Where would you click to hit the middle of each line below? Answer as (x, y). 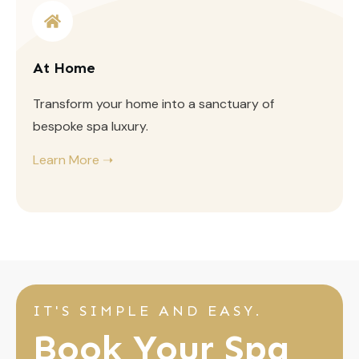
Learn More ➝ (73, 159)
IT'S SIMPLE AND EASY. (148, 311)
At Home (64, 68)
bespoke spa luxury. (91, 126)
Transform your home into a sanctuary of (153, 103)
